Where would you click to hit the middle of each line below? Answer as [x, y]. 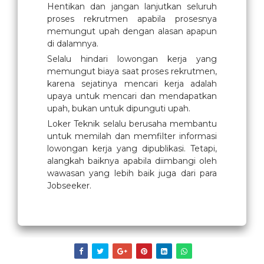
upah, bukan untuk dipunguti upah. [119, 108]
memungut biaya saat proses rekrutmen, [132, 71]
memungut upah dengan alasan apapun [132, 31]
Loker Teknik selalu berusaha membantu [132, 124]
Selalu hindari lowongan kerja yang [132, 59]
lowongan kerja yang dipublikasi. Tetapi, [132, 148]
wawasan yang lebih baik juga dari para [132, 173]
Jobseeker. [69, 186]
